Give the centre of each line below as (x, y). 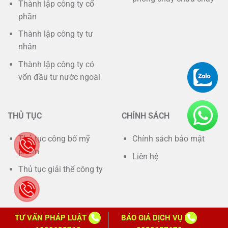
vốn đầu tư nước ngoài (59, 77)
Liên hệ (145, 157)
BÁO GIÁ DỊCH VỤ (153, 218)
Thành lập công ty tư (55, 34)
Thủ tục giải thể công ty (61, 169)
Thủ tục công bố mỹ (54, 139)
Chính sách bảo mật (168, 139)
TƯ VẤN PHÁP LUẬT (52, 218)
